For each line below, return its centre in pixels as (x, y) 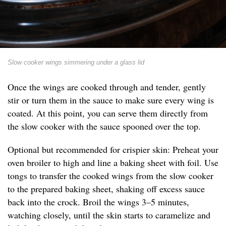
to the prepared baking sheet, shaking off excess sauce (106, 189)
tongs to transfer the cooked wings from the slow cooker (110, 176)
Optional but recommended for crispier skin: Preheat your (113, 150)
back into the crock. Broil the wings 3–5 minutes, (98, 202)
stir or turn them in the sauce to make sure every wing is (111, 100)
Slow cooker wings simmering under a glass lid (76, 63)
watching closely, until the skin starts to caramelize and (109, 215)
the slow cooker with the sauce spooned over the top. (104, 126)
